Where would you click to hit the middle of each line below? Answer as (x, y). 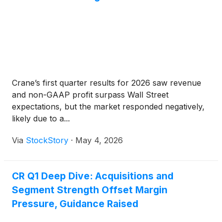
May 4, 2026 (99, 140)
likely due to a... (41, 119)
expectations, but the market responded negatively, (108, 107)
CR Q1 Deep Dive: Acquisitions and (93, 176)
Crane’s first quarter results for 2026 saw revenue (107, 83)
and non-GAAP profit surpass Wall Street (90, 95)
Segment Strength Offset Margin (90, 190)
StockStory (47, 140)
